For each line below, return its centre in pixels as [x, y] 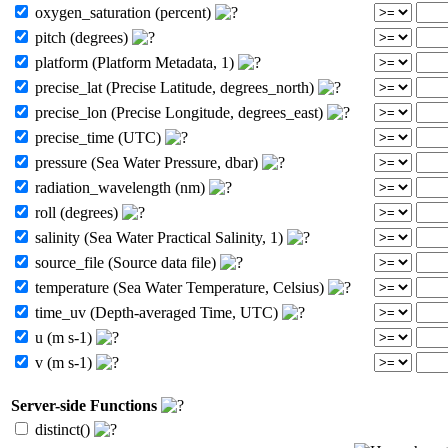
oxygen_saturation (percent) [123, 12]
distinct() [62, 429]
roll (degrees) [76, 212]
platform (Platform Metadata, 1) [134, 62]
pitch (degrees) [81, 37]
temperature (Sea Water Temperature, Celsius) [179, 287]
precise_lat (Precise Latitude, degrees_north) [174, 87]
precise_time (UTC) [98, 137]
